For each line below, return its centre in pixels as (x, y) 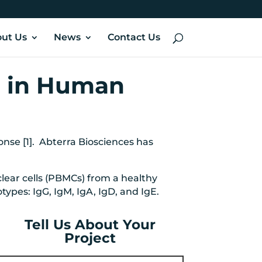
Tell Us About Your (90, 225)
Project (90, 238)
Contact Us (134, 37)
